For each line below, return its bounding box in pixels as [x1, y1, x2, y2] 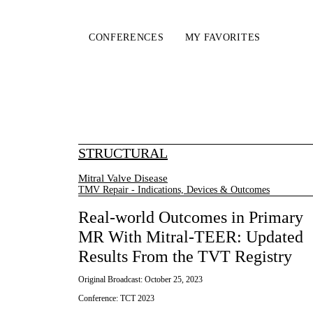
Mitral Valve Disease [78, 173, 168, 184]
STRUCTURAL [78, 145, 168, 161]
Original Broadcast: [78, 275, 145, 285]
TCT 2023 [120, 293, 154, 304]
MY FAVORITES [184, 32, 261, 43]
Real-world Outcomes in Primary [78, 208, 303, 227]
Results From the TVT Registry [78, 247, 292, 266]
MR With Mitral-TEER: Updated [78, 228, 303, 247]
